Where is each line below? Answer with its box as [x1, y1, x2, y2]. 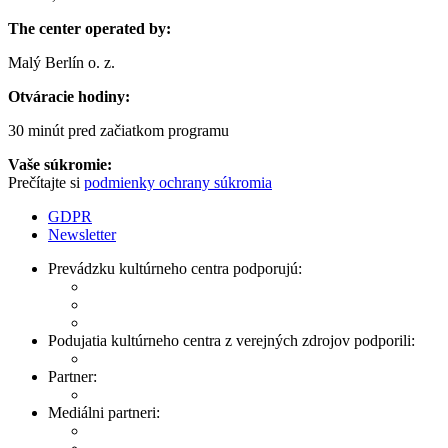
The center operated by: [8, 19, 171, 37]
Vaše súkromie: [8, 155, 112, 173]
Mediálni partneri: [48, 403, 160, 421]
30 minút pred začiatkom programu [8, 121, 229, 139]
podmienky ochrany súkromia [84, 173, 272, 191]
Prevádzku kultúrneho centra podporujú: [48, 259, 302, 277]
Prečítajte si [8, 173, 84, 191]
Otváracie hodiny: [8, 87, 130, 105]
